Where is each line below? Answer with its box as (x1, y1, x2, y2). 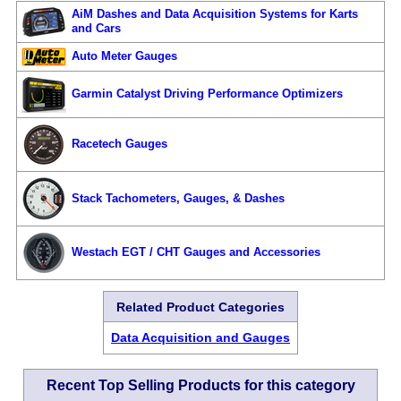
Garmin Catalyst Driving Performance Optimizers (72, 86, 343, 100)
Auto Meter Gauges (72, 48, 177, 63)
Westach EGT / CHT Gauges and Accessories (72, 244, 320, 259)
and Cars (72, 21, 121, 35)
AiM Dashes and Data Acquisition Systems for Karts (72, 6, 358, 21)
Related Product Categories (116, 299, 285, 314)
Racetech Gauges (72, 136, 167, 150)
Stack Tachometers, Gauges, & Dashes (72, 191, 285, 205)
